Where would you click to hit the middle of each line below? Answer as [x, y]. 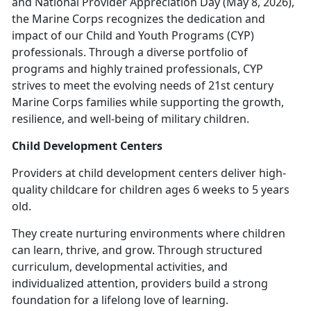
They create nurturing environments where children [149, 233]
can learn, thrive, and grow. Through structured [137, 250]
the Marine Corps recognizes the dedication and [138, 18]
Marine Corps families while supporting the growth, [148, 102]
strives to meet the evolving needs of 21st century [143, 85]
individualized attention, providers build [118, 283]
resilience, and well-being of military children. [131, 118]
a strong [246, 283]
